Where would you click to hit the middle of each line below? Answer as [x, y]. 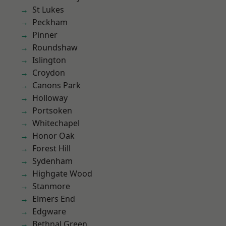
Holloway [50, 98]
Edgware [49, 211]
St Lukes [48, 10]
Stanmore [51, 186]
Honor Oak [53, 136]
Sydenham [52, 161]
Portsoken [52, 110]
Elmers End [54, 199]
